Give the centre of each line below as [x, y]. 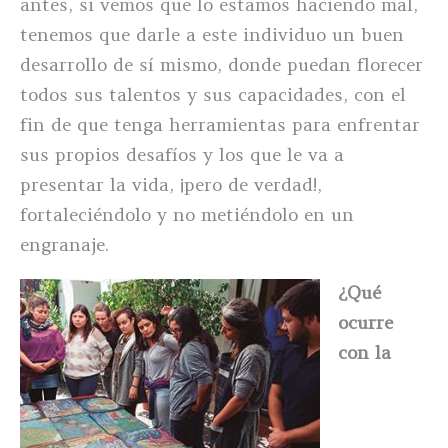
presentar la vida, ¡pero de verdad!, [171, 184]
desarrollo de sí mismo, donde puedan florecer [221, 64]
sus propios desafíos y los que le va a [182, 154]
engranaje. [64, 244]
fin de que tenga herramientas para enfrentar [220, 124]
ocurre [365, 322]
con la [364, 352]
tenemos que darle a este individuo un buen [212, 34]
